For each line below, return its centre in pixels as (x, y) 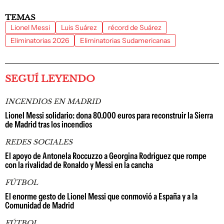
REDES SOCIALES (39, 142)
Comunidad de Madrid (39, 205)
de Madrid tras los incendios (48, 124)
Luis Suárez (79, 27)
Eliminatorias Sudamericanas (125, 40)
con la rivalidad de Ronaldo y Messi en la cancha (79, 165)
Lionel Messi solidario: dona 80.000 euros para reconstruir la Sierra (109, 115)
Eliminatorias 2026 (40, 40)
